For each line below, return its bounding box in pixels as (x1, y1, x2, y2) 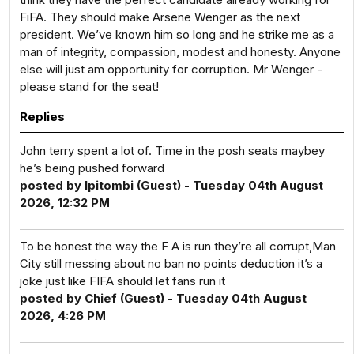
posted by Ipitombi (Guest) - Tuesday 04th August (20, 178, 323, 193)
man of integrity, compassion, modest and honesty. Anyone (20, 44, 341, 59)
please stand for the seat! (20, 79, 159, 94)
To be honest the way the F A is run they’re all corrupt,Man (20, 239, 336, 254)
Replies (20, 109, 65, 124)
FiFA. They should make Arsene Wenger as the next (20, 9, 300, 24)
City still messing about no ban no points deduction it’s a (20, 256, 322, 271)
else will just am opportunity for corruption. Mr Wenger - (20, 62, 322, 77)
